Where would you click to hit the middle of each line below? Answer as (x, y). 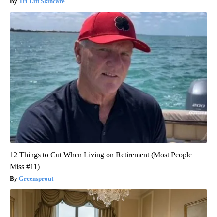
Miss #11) (25, 167)
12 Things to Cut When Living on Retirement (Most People (101, 155)
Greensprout (36, 179)
